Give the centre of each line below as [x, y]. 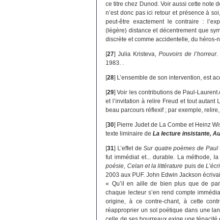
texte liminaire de [129, 134]
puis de [194, 166]
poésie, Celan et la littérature [144, 166]
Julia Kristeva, [138, 54]
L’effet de [130, 149]
